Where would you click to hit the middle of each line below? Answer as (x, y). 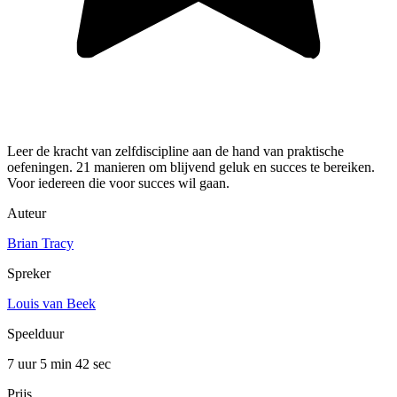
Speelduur (35, 333)
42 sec (93, 363)
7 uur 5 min (41, 363)
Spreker (29, 273)
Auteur (27, 213)
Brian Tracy (40, 243)
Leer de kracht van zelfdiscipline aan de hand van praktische (175, 151)
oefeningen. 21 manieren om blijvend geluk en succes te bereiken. (191, 167)
